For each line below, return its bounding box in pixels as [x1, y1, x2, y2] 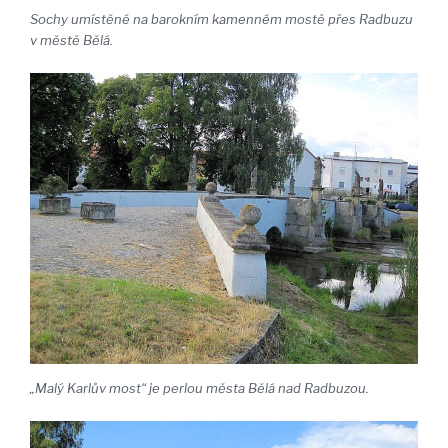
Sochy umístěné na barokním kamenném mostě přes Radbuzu [30, 10, 413, 27]
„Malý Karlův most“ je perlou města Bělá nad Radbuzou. [30, 379, 369, 396]
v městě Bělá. [30, 31, 113, 48]
